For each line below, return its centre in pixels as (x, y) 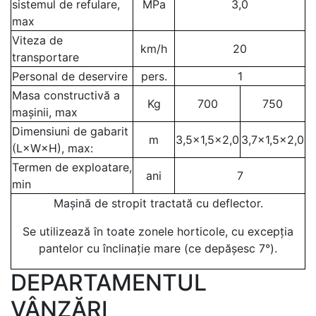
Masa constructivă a (66, 95)
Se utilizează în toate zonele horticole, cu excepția (158, 231)
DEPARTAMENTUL (109, 282)
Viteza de (37, 40)
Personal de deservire (70, 76)
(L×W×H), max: (53, 148)
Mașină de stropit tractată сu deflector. (158, 203)
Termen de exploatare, (72, 167)
